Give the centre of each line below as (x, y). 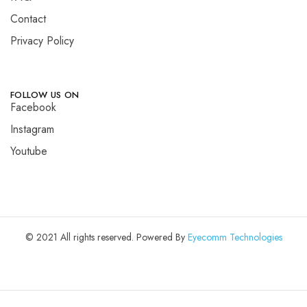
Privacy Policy (42, 40)
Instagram (32, 129)
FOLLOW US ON (45, 95)
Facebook (33, 107)
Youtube (29, 151)
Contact (28, 19)
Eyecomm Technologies (235, 237)
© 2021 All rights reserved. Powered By (106, 237)
